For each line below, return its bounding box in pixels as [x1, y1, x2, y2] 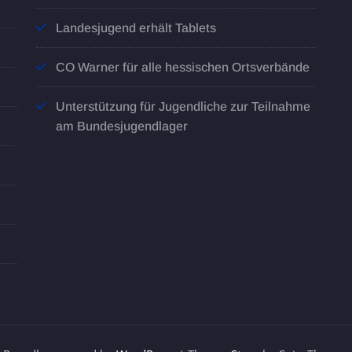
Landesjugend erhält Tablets [56, 21, 216, 35]
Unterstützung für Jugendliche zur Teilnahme [56, 100, 310, 114]
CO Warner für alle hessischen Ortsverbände [56, 60, 310, 75]
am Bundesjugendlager [56, 119, 188, 134]
